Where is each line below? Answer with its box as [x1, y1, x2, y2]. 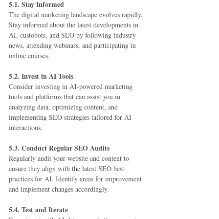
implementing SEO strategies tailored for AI [9, 112, 133, 122]
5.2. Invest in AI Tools [9, 71, 73, 82]
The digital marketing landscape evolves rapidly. [9, 10, 145, 20]
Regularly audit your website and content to [9, 153, 131, 163]
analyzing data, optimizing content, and [9, 102, 120, 112]
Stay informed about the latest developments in [9, 20, 140, 30]
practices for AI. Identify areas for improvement [9, 174, 144, 184]
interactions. [9, 123, 43, 132]
